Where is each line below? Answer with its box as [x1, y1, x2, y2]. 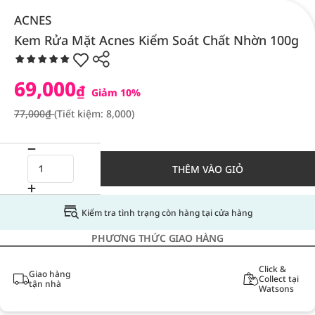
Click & [258, 263, 286, 275]
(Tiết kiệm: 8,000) [54, 107, 134, 120]
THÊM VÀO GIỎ [172, 162, 243, 176]
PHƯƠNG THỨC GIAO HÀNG [91, 231, 224, 245]
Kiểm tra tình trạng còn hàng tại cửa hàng [81, 206, 252, 219]
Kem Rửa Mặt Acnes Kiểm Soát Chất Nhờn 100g [14, 32, 299, 49]
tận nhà [28, 278, 61, 290]
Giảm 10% [89, 86, 141, 99]
